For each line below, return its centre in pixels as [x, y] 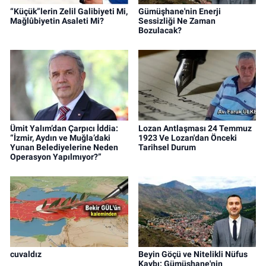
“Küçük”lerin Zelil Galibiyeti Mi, [69, 11]
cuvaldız [26, 254]
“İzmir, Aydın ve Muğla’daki [60, 137]
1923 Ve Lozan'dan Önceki [187, 137]
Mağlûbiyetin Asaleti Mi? [57, 20]
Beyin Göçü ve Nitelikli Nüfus [193, 254]
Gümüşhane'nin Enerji [179, 11]
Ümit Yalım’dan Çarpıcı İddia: [64, 128]
